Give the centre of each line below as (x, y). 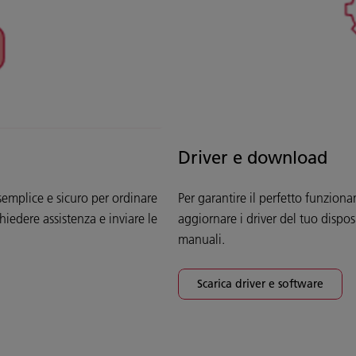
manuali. (201, 239)
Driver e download (253, 157)
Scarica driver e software (260, 284)
